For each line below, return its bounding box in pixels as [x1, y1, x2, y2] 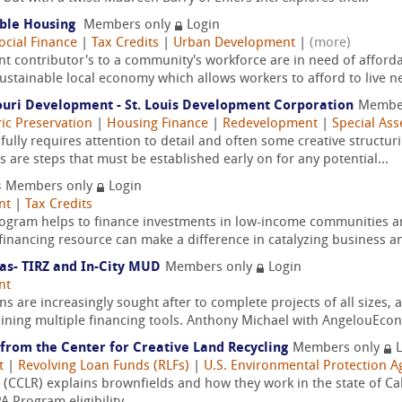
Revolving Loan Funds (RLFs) [18, 360, 189, 373]
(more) [310, 37, 351, 50]
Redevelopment [223, 118, 318, 131]
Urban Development [173, 37, 295, 50]
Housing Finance [107, 118, 208, 131]
